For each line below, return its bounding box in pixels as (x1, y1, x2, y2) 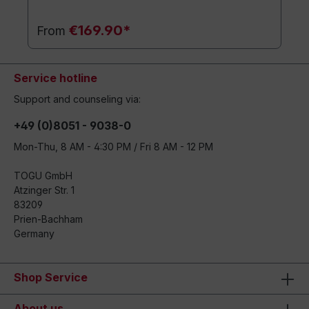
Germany (14, 228, 54, 240)
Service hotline (14, 71, 97, 86)
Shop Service (14, 270, 88, 285)
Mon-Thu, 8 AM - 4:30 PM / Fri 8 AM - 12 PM (14, 141, 213, 153)
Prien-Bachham (14, 213, 83, 226)
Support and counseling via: (14, 93, 141, 106)
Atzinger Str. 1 (14, 184, 74, 197)
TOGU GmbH (14, 170, 72, 182)
